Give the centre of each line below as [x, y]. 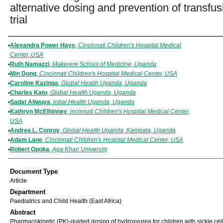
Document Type [34, 171]
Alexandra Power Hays [43, 45]
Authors [25, 45]
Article [18, 181]
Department [28, 192]
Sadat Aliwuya [30, 102]
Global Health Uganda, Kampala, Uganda [119, 130]
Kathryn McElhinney [39, 111]
